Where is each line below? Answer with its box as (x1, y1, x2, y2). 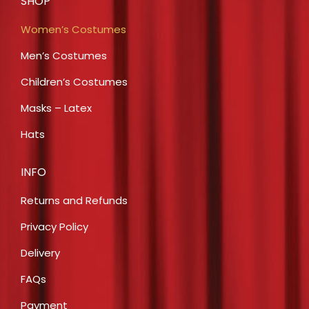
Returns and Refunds (21, 192, 128, 208)
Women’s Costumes (21, 21, 126, 37)
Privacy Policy (21, 219, 88, 234)
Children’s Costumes (21, 74, 128, 89)
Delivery (21, 245, 60, 260)
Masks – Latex (21, 100, 92, 115)
